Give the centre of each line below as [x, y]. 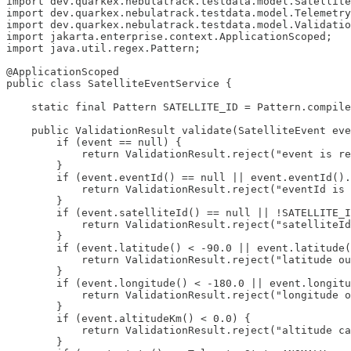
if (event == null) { [94, 143]
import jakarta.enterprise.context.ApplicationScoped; [169, 37]
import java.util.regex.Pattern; [103, 49]
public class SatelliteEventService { [119, 84]
